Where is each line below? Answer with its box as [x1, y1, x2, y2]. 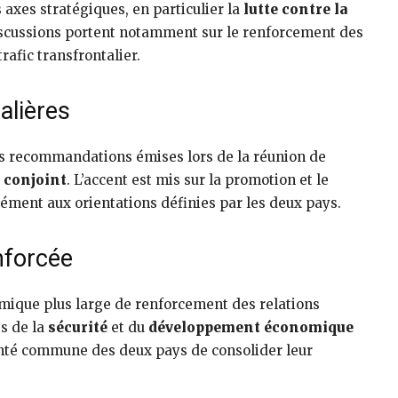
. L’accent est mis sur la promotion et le [67, 171, 329, 189]
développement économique [148, 319, 354, 337]
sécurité [48, 319, 107, 337]
